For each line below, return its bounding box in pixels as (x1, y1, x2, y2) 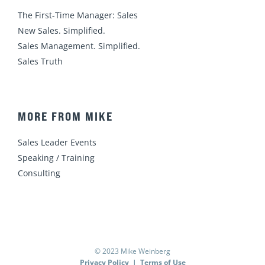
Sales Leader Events (18, 137, 96, 148)
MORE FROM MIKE (18, 109, 113, 124)
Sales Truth (18, 55, 63, 67)
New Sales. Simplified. (18, 24, 105, 36)
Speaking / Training (18, 152, 95, 164)
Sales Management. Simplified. (18, 40, 140, 51)
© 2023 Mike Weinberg (95, 245, 170, 256)
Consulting (18, 167, 60, 179)
